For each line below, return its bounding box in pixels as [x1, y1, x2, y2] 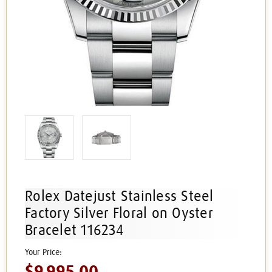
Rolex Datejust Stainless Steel [25, 189, 214, 205]
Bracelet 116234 [25, 223, 123, 239]
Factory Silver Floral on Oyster [25, 206, 213, 222]
